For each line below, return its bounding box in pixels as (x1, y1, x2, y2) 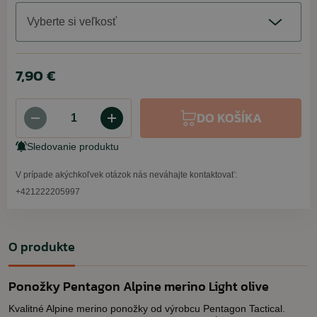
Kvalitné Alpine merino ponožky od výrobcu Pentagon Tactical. (8, 303, 285, 314)
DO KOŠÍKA (197, 108, 262, 127)
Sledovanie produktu (27, 141, 119, 152)
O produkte (8, 237, 75, 256)
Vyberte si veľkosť (27, 16, 117, 28)
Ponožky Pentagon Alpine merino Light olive (8, 277, 269, 296)
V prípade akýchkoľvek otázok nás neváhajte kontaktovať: (16, 170, 237, 180)
